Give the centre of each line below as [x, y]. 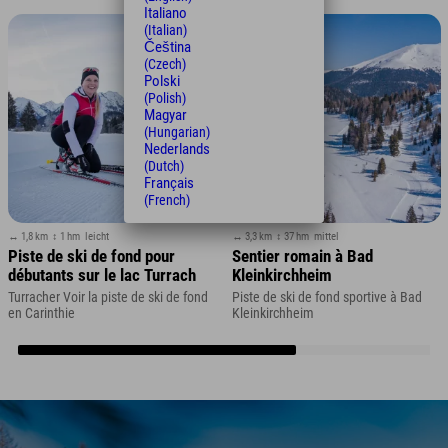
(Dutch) [164, 166]
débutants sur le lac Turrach [101, 275]
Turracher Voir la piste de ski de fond [107, 297]
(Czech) [165, 64]
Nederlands [177, 149]
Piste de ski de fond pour [91, 256]
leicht [96, 237]
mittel [326, 237]
